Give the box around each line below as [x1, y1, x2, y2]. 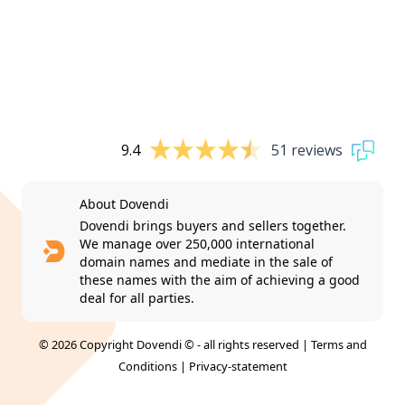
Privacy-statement [188, 357, 287, 374]
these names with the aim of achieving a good [80, 270, 361, 288]
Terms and [310, 335, 367, 353]
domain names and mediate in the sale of [80, 252, 334, 270]
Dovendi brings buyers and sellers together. [80, 216, 347, 234]
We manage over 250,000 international [80, 234, 316, 252]
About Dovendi [80, 194, 170, 212]
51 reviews [271, 140, 343, 161]
